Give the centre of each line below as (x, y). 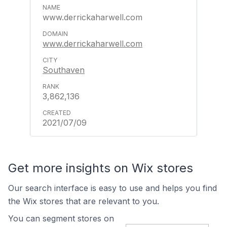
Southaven (64, 70)
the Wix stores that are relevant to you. (84, 201)
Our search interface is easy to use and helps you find (112, 188)
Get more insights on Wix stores (101, 168)
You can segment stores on (61, 218)
